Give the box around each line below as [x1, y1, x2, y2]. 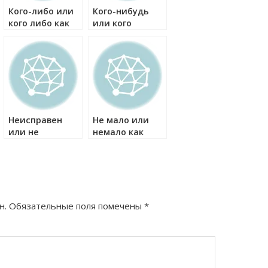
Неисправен [8, 114, 62, 126]
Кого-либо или [8, 5, 74, 17]
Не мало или [93, 114, 149, 126]
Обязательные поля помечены [9, 200, 144, 212]
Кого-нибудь [93, 5, 149, 17]
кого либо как [8, 17, 69, 29]
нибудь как [93, 29, 143, 41]
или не [8, 126, 39, 138]
